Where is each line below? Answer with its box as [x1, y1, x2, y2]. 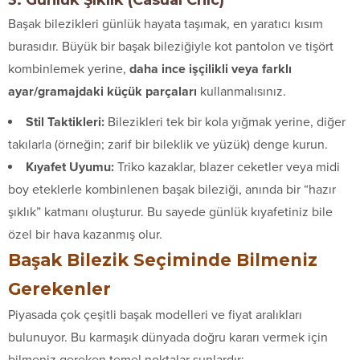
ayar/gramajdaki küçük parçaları [8, 83, 197, 100]
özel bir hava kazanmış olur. [8, 226, 162, 243]
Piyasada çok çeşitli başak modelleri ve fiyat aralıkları [8, 306, 302, 323]
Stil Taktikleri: [26, 113, 104, 130]
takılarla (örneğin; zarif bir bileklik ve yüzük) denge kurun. [8, 136, 328, 153]
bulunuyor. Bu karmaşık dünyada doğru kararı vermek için [8, 329, 328, 346]
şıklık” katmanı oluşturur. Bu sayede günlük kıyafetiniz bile [8, 203, 333, 220]
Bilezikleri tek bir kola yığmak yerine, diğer [104, 113, 346, 130]
